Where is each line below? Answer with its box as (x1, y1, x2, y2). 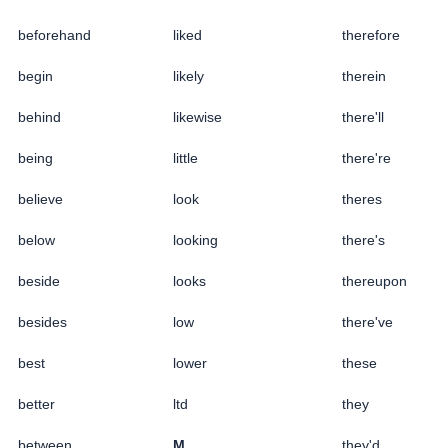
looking (173, 231, 218, 248)
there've (342, 313, 393, 330)
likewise (173, 108, 222, 125)
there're (342, 149, 391, 166)
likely (173, 67, 204, 84)
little (173, 149, 198, 166)
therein (342, 67, 386, 84)
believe (18, 190, 63, 207)
